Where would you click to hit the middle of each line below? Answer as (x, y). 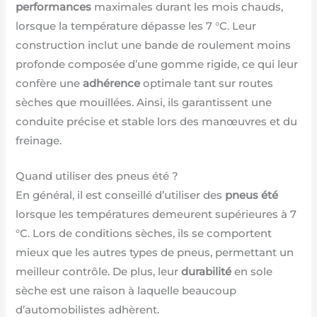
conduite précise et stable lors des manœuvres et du (157, 121)
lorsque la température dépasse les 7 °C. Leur (136, 26)
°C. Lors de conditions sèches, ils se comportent (144, 234)
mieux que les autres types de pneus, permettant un (155, 253)
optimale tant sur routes (207, 83)
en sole (252, 272)
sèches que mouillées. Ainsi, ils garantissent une (144, 102)
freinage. (39, 140)
